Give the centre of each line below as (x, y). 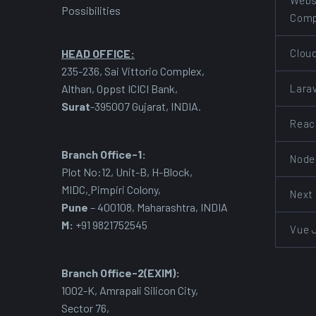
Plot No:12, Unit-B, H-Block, (127, 172)
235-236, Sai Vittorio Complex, (133, 71)
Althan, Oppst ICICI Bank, (120, 89)
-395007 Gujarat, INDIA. (146, 107)
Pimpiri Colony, (126, 189)
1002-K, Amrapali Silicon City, (130, 290)
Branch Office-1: (104, 154)
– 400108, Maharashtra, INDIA (158, 207)
